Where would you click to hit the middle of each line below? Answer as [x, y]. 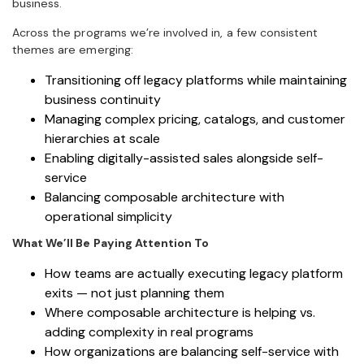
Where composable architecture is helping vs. [180, 312]
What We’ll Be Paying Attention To [111, 243]
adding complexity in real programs [149, 331]
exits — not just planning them [134, 292]
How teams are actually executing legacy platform [194, 273]
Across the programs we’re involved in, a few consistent [165, 32]
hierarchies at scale [102, 138]
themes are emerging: [73, 49]
